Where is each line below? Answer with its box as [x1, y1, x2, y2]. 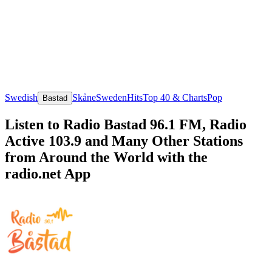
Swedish [5, 92, 38, 103]
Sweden [96, 92, 127, 103]
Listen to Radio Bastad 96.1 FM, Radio [5, 116, 246, 132]
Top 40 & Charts [143, 92, 207, 103]
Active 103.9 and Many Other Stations [5, 132, 243, 149]
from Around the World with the [5, 149, 208, 165]
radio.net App [5, 165, 90, 182]
